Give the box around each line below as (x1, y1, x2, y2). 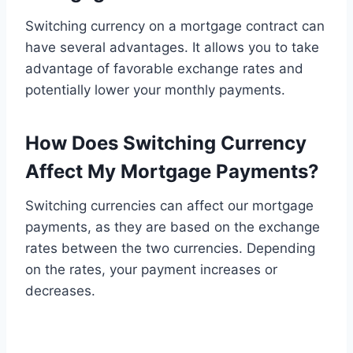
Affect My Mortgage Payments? (25, 159, 319, 183)
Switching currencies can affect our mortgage (25, 197, 314, 214)
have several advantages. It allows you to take (25, 39, 319, 55)
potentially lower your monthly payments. (25, 81, 285, 98)
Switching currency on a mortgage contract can (25, 17, 325, 34)
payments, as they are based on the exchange (25, 218, 320, 235)
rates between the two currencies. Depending (25, 240, 315, 256)
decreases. (25, 282, 95, 299)
